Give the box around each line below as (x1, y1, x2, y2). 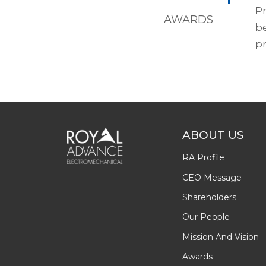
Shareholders (182, 191, 236, 202)
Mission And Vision (182, 231, 259, 242)
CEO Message (182, 172, 242, 183)
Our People (182, 211, 230, 223)
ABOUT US (182, 128, 244, 142)
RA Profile (182, 152, 224, 163)
